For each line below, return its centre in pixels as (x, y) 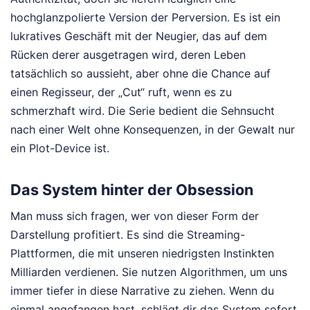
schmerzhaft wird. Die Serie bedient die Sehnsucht (143, 110)
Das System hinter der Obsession (132, 189)
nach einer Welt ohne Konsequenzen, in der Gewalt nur (153, 129)
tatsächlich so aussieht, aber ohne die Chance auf (140, 73)
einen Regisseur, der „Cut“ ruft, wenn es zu (121, 92)
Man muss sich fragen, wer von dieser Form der (135, 216)
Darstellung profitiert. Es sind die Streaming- (128, 234)
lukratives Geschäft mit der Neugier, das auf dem (139, 36)
